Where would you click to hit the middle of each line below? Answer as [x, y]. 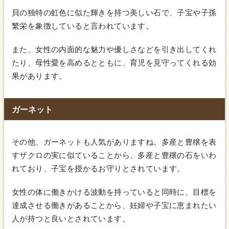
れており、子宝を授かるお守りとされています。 [98, 169]
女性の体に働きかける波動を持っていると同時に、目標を [114, 192]
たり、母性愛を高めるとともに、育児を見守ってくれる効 [114, 63]
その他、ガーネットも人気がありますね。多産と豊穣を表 [114, 142]
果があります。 [39, 76]
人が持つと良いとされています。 [71, 219]
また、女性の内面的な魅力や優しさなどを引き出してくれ [114, 50]
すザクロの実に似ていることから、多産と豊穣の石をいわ [114, 155]
